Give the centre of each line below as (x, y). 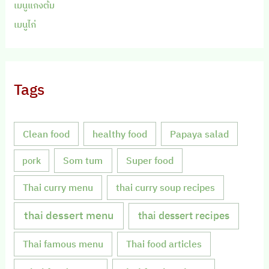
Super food (150, 161)
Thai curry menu (58, 187)
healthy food (120, 134)
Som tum (83, 161)
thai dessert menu (69, 216)
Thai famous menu (63, 243)
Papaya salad (200, 134)
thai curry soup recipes (166, 187)
